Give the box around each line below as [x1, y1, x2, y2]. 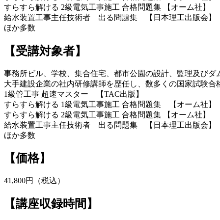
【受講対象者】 [4, 44, 86, 57]
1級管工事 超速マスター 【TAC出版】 [4, 89, 143, 98]
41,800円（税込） [4, 176, 65, 185]
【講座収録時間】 [4, 197, 98, 211]
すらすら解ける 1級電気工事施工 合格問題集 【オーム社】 [4, 100, 216, 109]
